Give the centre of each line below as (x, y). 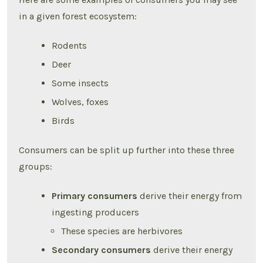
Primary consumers (96, 195)
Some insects (80, 83)
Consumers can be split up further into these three (127, 150)
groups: (36, 167)
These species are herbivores (122, 231)
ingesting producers (96, 212)
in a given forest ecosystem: (78, 16)
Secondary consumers (103, 249)
